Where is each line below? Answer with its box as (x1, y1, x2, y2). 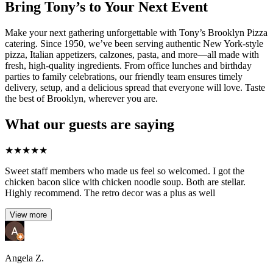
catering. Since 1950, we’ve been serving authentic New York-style (5, 38, 263, 49)
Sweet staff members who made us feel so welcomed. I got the (5, 166, 244, 177)
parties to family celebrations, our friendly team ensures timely (5, 71, 243, 82)
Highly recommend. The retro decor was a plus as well (5, 188, 215, 199)
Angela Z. (5, 253, 44, 264)
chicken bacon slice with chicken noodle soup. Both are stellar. (5, 177, 246, 188)
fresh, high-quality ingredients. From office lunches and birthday (5, 60, 252, 71)
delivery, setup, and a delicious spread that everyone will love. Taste (5, 82, 265, 93)
